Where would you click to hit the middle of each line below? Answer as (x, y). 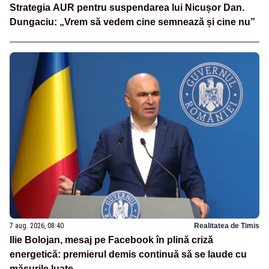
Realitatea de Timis (227, 226)
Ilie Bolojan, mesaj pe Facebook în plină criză (111, 240)
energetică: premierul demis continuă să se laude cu (128, 255)
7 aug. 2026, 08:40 (37, 226)
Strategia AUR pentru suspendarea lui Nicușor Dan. (127, 8)
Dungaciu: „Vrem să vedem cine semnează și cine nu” (132, 22)
